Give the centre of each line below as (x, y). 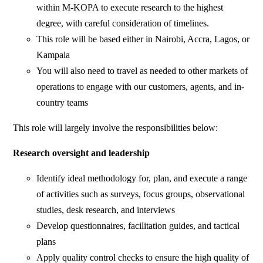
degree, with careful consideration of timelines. (123, 23)
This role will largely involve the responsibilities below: (116, 127)
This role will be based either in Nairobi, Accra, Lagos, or (143, 39)
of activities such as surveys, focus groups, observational (141, 194)
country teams (63, 102)
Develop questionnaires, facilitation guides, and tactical (138, 225)
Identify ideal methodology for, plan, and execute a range (142, 178)
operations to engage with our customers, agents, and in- (141, 86)
